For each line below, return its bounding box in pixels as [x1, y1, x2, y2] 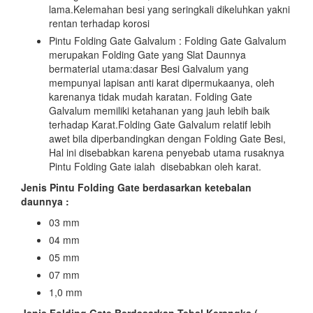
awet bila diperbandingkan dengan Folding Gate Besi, [49, 131, 286, 145]
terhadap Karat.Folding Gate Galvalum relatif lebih [49, 117, 271, 131]
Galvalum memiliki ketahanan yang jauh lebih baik [49, 103, 270, 117]
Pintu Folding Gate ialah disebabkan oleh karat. [49, 159, 261, 173]
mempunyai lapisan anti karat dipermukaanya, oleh [49, 75, 275, 89]
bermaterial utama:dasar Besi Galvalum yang [49, 61, 249, 75]
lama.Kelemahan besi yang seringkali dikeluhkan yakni [49, 1, 290, 16]
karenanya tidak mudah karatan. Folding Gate [49, 89, 252, 103]
